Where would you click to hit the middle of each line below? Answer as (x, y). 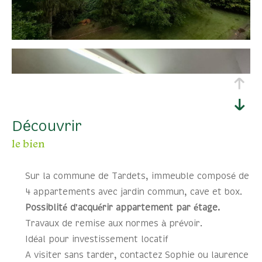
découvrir (52, 127)
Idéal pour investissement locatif (96, 239)
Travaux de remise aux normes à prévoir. (113, 223)
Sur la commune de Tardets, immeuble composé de (137, 176)
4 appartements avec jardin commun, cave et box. (133, 192)
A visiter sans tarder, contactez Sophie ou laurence (137, 255)
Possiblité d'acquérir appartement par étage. (122, 208)
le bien (28, 143)
